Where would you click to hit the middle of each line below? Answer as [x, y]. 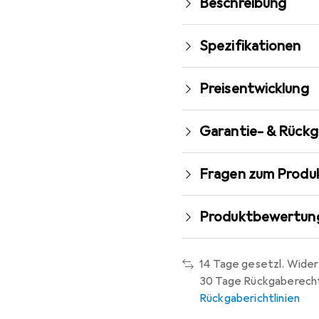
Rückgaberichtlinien [250, 298]
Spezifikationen [250, 46]
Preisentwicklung [254, 89]
